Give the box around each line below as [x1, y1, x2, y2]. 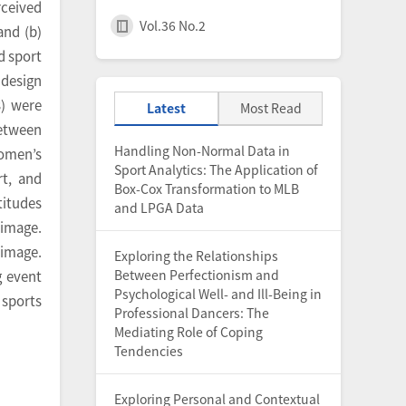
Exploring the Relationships [114, 246, 278, 265]
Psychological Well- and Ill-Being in [114, 285, 322, 303]
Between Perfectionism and [114, 266, 279, 284]
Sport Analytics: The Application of [114, 160, 318, 179]
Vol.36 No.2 [140, 16, 206, 34]
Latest [147, 99, 186, 117]
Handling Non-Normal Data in [114, 141, 290, 159]
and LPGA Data [114, 198, 204, 217]
